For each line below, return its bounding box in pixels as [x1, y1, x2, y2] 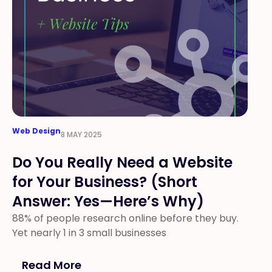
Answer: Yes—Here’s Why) [12, 191, 204, 211]
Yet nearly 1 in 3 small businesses [12, 226, 166, 240]
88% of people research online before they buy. [12, 211, 239, 225]
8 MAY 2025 [61, 129, 102, 140]
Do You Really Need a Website [12, 152, 233, 172]
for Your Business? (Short [12, 172, 197, 192]
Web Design [12, 126, 61, 136]
